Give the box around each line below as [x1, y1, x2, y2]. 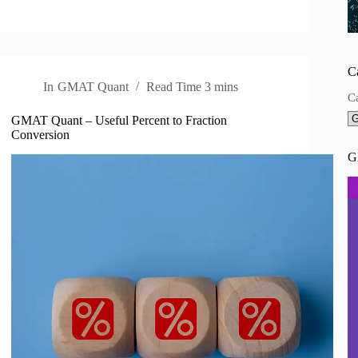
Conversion [11, 128, 70, 142]
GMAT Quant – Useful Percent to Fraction [11, 113, 228, 128]
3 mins [204, 80, 238, 94]
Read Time [145, 80, 201, 94]
